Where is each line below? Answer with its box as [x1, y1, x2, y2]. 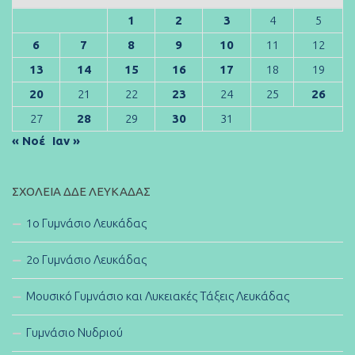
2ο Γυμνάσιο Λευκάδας [26, 252, 147, 266]
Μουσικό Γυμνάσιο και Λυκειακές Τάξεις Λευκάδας [26, 288, 289, 303]
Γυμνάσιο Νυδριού [26, 325, 123, 339]
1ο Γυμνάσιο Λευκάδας [26, 216, 147, 230]
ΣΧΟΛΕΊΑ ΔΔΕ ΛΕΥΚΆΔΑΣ [12, 184, 151, 198]
